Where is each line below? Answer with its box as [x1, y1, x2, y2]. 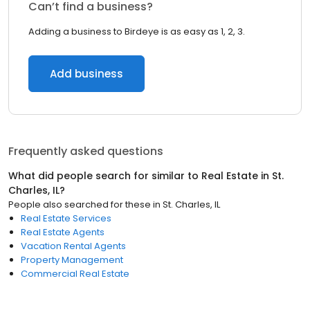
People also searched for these [8, 198, 151, 211]
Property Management [21, 253, 123, 266]
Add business [50, 66, 123, 81]
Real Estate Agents [21, 226, 104, 239]
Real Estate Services [21, 212, 111, 225]
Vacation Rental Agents [21, 239, 126, 253]
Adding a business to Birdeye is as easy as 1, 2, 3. [28, 25, 245, 38]
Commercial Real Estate [21, 267, 129, 280]
